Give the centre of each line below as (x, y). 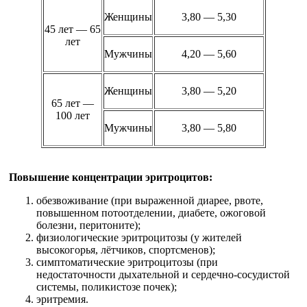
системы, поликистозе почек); (107, 286)
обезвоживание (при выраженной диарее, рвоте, (150, 200)
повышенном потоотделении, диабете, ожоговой (151, 212)
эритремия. (62, 299)
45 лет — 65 (73, 29)
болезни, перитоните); (88, 225)
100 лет (73, 115)
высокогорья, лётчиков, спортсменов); (126, 249)
